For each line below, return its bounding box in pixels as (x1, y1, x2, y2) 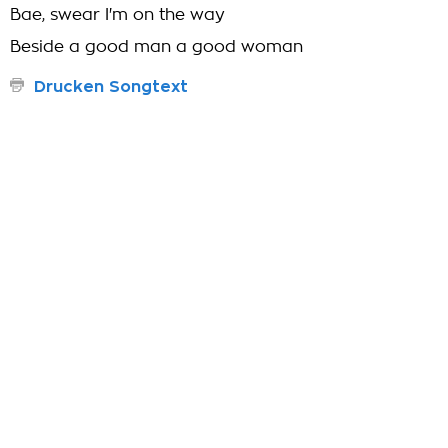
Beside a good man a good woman (10, 39, 303, 55)
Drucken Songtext (34, 79, 188, 95)
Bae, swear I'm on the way (10, 7, 225, 23)
